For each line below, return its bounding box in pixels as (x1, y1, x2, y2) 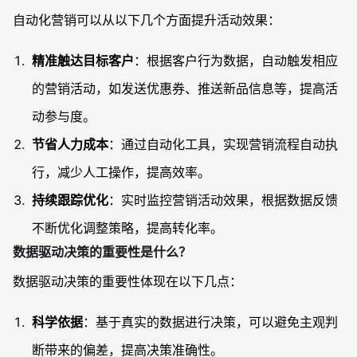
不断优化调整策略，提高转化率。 (32, 220, 223, 237)
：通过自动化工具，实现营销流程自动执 (108, 136, 338, 153)
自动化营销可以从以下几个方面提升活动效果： (13, 12, 280, 29)
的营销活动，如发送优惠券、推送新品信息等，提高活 (32, 80, 338, 97)
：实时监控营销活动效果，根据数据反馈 (108, 192, 338, 209)
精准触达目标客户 (32, 53, 134, 69)
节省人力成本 (32, 136, 108, 153)
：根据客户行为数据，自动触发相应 (134, 53, 338, 69)
